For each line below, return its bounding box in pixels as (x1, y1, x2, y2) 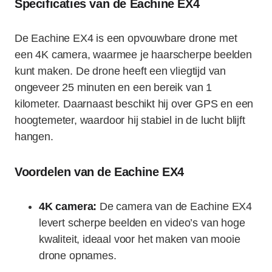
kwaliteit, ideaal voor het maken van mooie (39, 233, 240, 245)
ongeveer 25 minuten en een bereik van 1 (15, 81, 212, 93)
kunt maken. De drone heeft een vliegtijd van (15, 65, 226, 77)
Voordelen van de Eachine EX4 (15, 165, 184, 178)
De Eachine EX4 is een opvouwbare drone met (15, 32, 237, 44)
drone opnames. (39, 250, 117, 262)
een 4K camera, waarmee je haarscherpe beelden (15, 49, 252, 61)
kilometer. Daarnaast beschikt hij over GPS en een (15, 98, 254, 110)
